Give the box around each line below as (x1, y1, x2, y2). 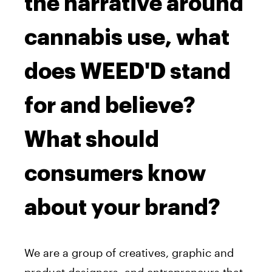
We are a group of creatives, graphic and (24, 246, 234, 260)
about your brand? (24, 197, 220, 219)
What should (24, 129, 159, 151)
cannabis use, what (24, 27, 229, 49)
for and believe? (24, 95, 195, 117)
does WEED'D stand (24, 61, 231, 83)
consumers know (24, 163, 206, 185)
